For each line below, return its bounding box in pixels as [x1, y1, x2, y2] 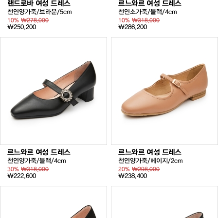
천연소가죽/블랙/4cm [118, 8, 178, 16]
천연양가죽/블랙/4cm [7, 157, 66, 164]
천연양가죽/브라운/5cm [7, 8, 72, 16]
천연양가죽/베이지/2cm [118, 157, 183, 164]
